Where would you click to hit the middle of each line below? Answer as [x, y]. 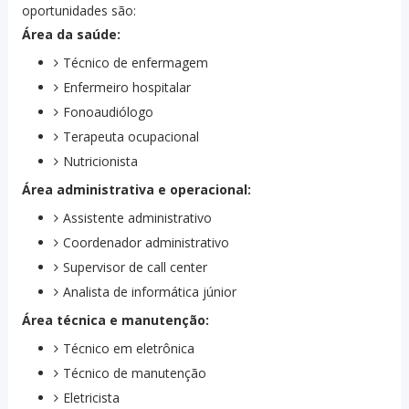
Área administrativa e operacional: [136, 190]
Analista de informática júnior [149, 292]
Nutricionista [100, 162]
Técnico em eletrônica [128, 349]
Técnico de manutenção [134, 373]
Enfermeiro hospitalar [126, 88]
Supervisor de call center [135, 267]
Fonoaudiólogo [108, 112]
